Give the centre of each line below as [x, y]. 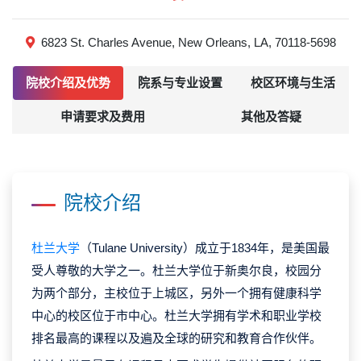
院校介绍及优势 [68, 83]
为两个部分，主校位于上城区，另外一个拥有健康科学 [176, 293]
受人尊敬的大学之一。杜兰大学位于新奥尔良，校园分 [176, 270]
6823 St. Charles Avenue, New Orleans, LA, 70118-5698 [188, 43]
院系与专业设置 [180, 83]
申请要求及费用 [102, 117]
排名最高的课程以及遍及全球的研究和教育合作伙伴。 [176, 338]
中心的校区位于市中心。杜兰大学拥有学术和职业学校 [176, 315]
